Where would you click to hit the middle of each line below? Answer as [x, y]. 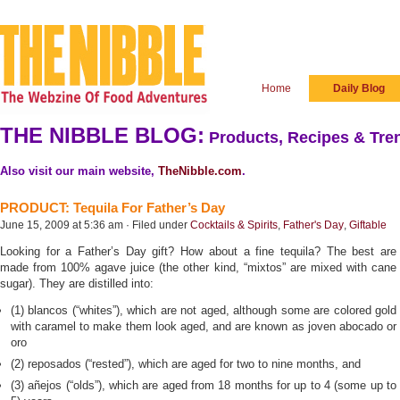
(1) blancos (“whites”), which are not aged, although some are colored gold [204, 310]
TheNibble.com [200, 171]
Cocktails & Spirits [234, 225]
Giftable [368, 225]
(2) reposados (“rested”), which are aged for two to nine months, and [186, 364]
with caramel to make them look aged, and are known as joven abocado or [204, 326]
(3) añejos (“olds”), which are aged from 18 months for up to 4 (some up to [204, 385]
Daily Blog [359, 88]
